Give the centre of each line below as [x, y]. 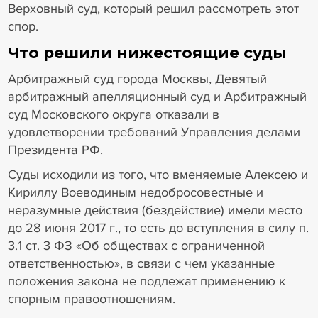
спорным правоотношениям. [91, 299]
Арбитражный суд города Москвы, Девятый [137, 78]
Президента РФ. [57, 149]
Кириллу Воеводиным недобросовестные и [135, 193]
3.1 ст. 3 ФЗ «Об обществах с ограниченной [136, 246]
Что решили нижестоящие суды [147, 52]
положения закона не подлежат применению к [146, 281]
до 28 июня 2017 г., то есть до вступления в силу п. [158, 228]
